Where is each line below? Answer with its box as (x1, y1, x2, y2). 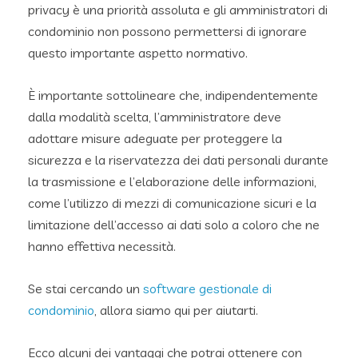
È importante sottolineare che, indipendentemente (28, 86, 318, 103)
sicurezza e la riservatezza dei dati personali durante (28, 151, 328, 168)
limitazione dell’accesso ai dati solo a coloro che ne (28, 216, 320, 233)
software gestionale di (143, 280, 272, 296)
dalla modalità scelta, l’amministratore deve (28, 108, 281, 125)
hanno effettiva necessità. (28, 237, 176, 254)
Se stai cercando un (28, 280, 143, 296)
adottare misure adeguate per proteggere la (28, 129, 282, 146)
